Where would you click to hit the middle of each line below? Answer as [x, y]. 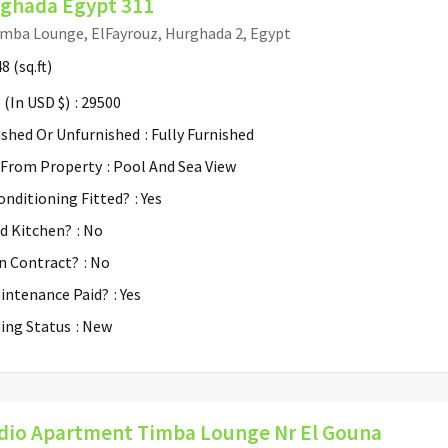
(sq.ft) [31, 65]
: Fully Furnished [199, 133]
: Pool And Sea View [171, 165]
